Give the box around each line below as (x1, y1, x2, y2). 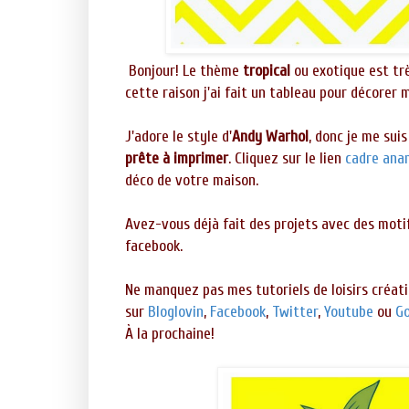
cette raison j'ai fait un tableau (125, 83, 320, 103)
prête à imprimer (125, 149, 228, 169)
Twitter (272, 302, 318, 322)
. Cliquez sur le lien (228, 149, 345, 169)
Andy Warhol (232, 127, 309, 147)
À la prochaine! (125, 324, 215, 344)
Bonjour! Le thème (129, 61, 239, 81)
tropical (239, 61, 290, 81)
